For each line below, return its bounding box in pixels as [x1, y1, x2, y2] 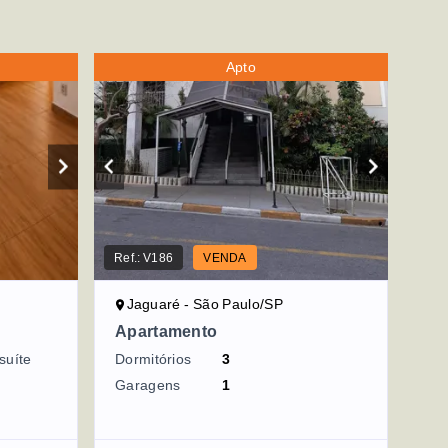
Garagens [115, 377, 181, 394]
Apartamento [115, 323, 218, 341]
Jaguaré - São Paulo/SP [126, 296, 283, 313]
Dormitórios [115, 351, 192, 368]
